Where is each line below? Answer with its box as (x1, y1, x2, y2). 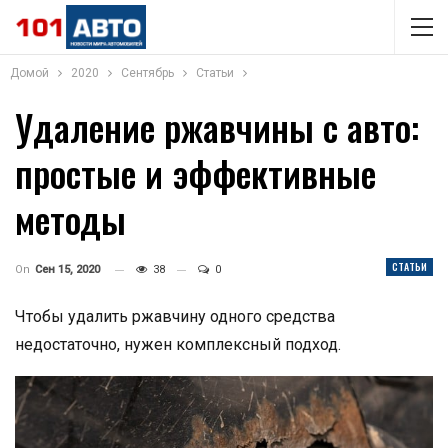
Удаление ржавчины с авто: (15, 100, 419, 153)
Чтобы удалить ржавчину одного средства (15, 307, 335, 326)
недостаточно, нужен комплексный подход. (15, 335, 341, 354)
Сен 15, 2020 (35, 263, 100, 276)
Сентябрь (121, 66, 174, 80)
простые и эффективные (15, 146, 376, 199)
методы (15, 192, 126, 245)
